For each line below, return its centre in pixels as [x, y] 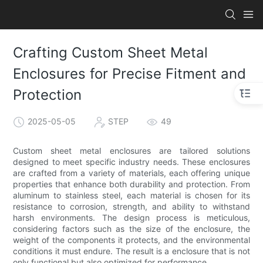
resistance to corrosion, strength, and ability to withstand [131, 206]
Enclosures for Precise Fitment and [130, 74]
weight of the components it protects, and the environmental [131, 240]
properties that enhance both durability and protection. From [131, 184]
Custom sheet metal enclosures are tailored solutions [131, 150]
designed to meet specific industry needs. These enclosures [131, 161]
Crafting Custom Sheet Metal [111, 53]
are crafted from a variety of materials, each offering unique [131, 173]
